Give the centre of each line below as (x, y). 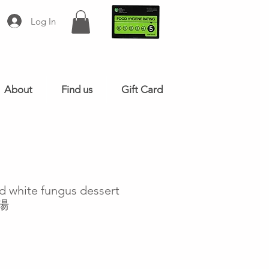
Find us (77, 89)
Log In (43, 21)
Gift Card (142, 89)
